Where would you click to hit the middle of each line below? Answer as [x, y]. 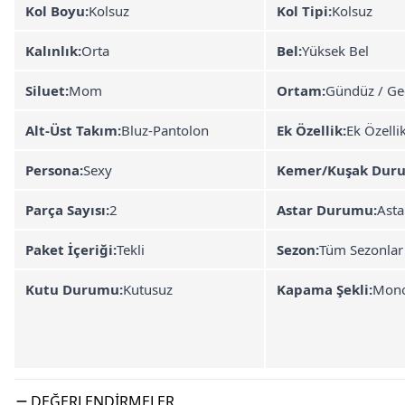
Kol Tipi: [304, 11]
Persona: [54, 170]
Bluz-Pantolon [165, 130]
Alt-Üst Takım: [73, 130]
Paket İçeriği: [71, 250]
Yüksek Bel [335, 51]
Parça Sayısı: [67, 210]
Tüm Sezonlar [361, 250]
